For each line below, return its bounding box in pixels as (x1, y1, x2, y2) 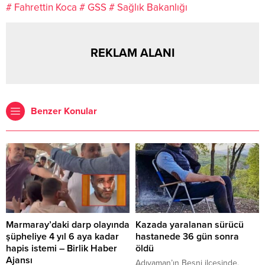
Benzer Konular (31, 105, 97, 117)
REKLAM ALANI (91, 46, 174, 60)
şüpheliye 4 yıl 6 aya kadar (6, 230, 119, 243)
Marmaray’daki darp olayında (6, 218, 130, 231)
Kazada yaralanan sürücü (135, 218, 244, 231)
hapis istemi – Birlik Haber (6, 242, 117, 254)
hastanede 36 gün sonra (135, 230, 239, 243)
